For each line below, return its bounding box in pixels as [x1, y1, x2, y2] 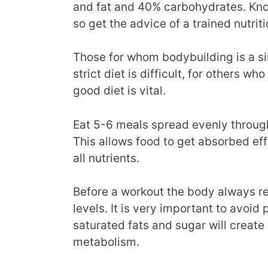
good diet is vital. [73, 84, 166, 98]
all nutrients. [73, 151, 139, 165]
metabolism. [73, 235, 139, 249]
